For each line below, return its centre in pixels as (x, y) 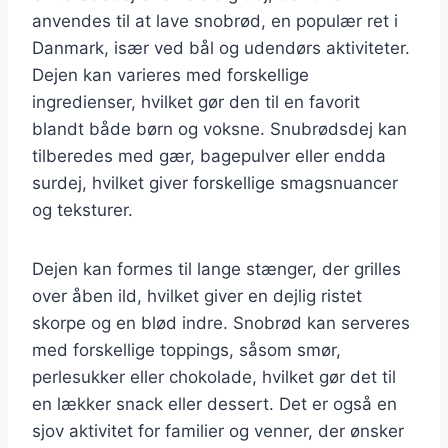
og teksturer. (82, 209)
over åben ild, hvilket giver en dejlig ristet (197, 295)
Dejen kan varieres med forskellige (170, 74)
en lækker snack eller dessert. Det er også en (214, 403)
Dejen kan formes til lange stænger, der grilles (216, 268)
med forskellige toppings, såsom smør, (186, 349)
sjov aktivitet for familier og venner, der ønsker (218, 430)
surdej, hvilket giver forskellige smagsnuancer (215, 182)
